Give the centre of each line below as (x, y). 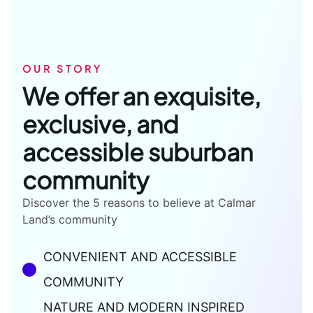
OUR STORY (63, 68)
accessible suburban (138, 152)
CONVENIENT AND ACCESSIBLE (140, 256)
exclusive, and (101, 124)
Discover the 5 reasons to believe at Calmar (139, 202)
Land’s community (70, 219)
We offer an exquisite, (141, 96)
